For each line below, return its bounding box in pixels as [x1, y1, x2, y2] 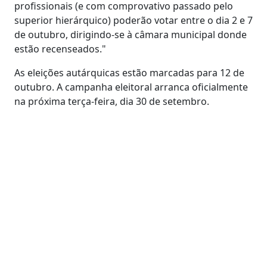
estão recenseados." [14, 42, 106, 55]
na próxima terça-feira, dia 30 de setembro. [14, 94, 209, 108]
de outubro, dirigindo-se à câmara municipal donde [14, 27, 247, 41]
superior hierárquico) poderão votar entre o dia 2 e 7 [14, 13, 253, 27]
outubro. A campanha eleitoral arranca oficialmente [14, 80, 248, 94]
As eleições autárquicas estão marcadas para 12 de [14, 66, 244, 79]
